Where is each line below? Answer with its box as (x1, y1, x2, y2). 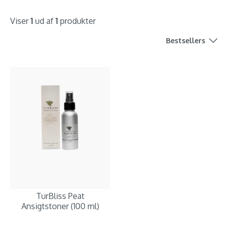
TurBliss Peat (36, 191, 84, 201)
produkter (58, 16, 96, 26)
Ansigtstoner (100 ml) (21, 201, 99, 211)
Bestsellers (165, 36, 205, 45)
